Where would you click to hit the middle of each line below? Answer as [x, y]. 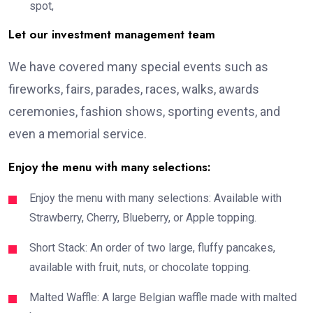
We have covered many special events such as [138, 67]
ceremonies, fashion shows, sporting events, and [144, 112]
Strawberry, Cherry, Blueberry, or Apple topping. [143, 218]
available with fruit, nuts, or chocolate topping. [140, 268]
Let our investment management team [112, 35]
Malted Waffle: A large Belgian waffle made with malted [163, 298]
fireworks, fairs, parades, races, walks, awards [134, 89]
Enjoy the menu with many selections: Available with [155, 198]
